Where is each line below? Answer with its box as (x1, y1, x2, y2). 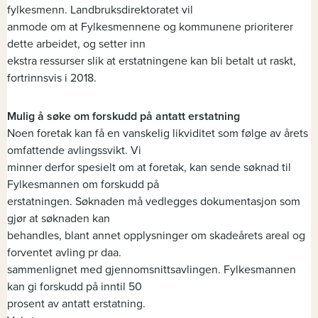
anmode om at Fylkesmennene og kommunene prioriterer (7, 20, 293, 35)
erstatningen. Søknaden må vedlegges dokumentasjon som (7, 194, 300, 209)
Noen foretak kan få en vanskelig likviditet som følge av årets (7, 126, 308, 141)
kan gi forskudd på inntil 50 (7, 280, 142, 295)
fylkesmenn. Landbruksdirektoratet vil (7, 3, 193, 18)
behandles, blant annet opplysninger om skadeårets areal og (7, 229, 305, 243)
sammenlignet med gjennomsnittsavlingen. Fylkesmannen (7, 263, 296, 278)
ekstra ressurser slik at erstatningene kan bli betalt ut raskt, (7, 54, 296, 69)
